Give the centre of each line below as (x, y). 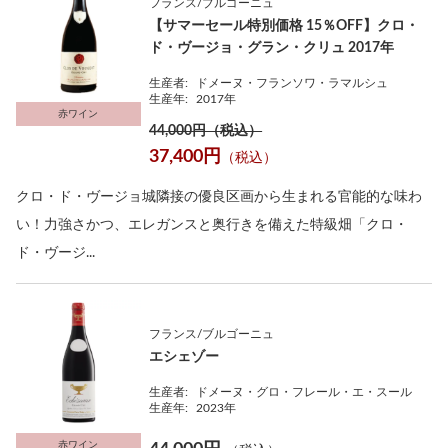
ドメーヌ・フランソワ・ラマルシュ (292, 82)
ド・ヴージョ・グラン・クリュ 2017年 (272, 47)
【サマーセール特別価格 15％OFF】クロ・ (284, 25)
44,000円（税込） (206, 130)
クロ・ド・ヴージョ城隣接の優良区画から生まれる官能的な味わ (219, 196)
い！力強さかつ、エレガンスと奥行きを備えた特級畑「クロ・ (212, 224)
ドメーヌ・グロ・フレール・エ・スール (304, 391)
